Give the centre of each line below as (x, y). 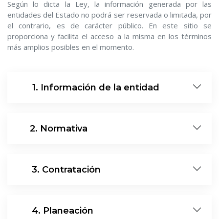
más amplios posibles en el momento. (71, 47)
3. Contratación (66, 170)
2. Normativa (59, 129)
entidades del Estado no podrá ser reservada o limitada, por (109, 15)
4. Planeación (63, 211)
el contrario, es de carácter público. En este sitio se (109, 25)
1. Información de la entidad (96, 88)
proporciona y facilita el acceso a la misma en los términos (109, 36)
